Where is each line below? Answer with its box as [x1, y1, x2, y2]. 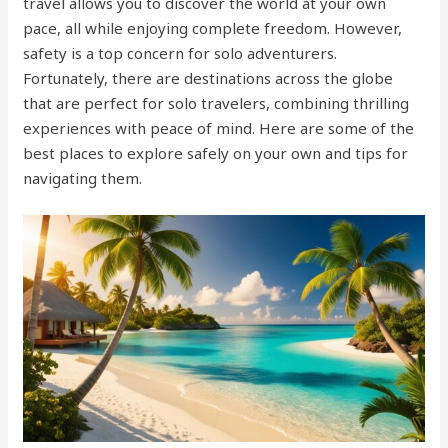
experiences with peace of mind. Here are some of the [23, 118, 415, 138]
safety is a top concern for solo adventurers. [23, 43, 338, 63]
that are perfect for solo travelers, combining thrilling [23, 93, 410, 113]
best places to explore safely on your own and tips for [23, 143, 409, 163]
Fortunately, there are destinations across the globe [23, 68, 394, 88]
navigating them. [23, 168, 143, 188]
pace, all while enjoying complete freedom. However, [23, 18, 403, 38]
